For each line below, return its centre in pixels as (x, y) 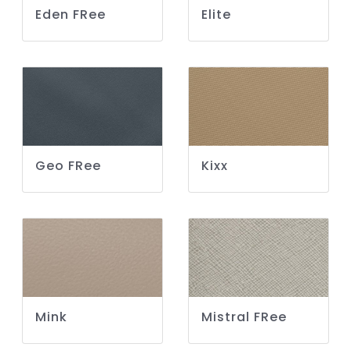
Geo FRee (68, 166)
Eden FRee (71, 15)
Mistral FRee (244, 317)
